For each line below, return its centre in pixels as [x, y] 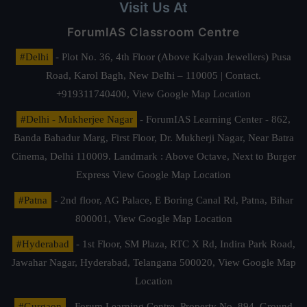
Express [94, 175]
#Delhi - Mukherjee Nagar [77, 119]
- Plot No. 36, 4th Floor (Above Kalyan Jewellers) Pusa [172, 57]
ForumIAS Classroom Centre [153, 32]
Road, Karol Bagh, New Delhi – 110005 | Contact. [153, 75]
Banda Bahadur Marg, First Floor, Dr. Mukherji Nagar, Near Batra [153, 138]
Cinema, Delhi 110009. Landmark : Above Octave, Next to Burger [153, 156]
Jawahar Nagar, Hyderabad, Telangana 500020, [114, 262]
